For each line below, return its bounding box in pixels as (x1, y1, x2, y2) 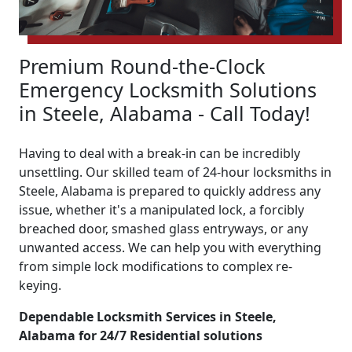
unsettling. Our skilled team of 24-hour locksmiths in (19, 163, 332, 181)
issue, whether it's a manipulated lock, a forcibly (19, 201, 304, 219)
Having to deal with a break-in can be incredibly (19, 145, 300, 163)
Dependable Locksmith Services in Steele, (19, 308, 277, 326)
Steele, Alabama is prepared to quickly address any (19, 182, 321, 200)
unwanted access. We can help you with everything (19, 239, 321, 257)
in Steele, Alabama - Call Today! (19, 100, 310, 127)
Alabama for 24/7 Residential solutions (19, 327, 262, 345)
